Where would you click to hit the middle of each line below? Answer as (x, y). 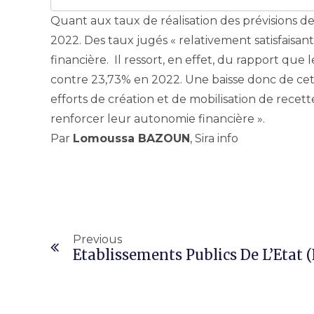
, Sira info (214, 138)
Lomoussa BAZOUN (131, 138)
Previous (97, 239)
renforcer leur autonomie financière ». (158, 118)
